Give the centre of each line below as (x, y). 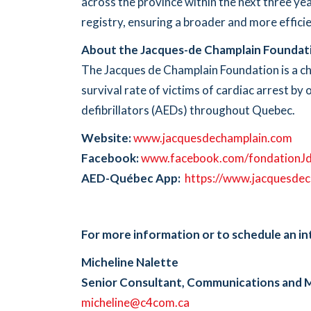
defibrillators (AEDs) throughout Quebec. (188, 110)
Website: (106, 138)
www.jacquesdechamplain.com (213, 138)
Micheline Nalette (130, 262)
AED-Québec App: (131, 178)
